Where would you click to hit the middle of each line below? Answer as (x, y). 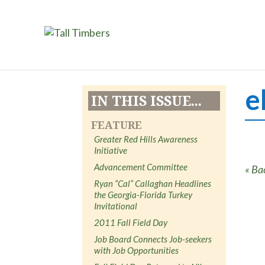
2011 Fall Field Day (131, 222)
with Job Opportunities (137, 250)
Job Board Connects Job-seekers (153, 239)
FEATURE (117, 125)
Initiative (111, 150)
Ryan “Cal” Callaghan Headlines (153, 183)
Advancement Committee (141, 167)
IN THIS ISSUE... (147, 100)
